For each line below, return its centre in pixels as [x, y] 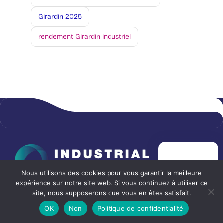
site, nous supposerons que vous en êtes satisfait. [111, 193]
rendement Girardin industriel [85, 37]
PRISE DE [188, 163]
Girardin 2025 [60, 17]
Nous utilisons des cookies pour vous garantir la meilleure [111, 173]
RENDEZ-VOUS [188, 171]
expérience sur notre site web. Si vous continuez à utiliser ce [111, 183]
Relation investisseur [67, 215]
